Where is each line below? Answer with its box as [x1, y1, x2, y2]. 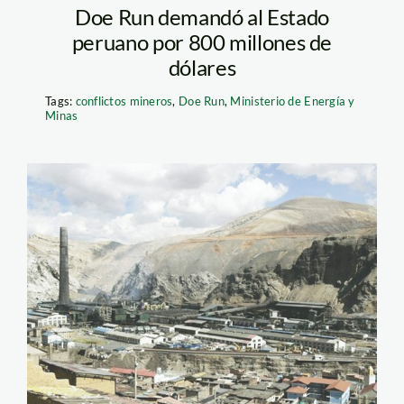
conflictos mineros [75, 93, 173, 108]
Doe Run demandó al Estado [75, 3, 330, 30]
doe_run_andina [55, 207, 261, 244]
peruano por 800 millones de [71, 28, 333, 55]
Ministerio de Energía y [230, 93, 355, 108]
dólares [168, 53, 236, 80]
